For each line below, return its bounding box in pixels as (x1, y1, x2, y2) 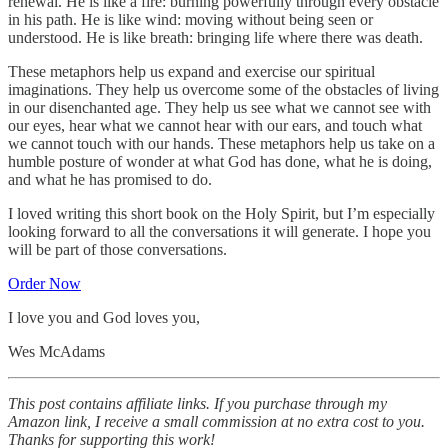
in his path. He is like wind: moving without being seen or (8, 10, 373, 28)
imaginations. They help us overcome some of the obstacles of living (8, 80, 439, 98)
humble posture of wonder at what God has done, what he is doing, (8, 152, 432, 170)
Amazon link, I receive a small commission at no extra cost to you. (8, 412, 425, 430)
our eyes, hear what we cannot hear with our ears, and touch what (8, 116, 422, 134)
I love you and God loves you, (8, 308, 200, 326)
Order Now (8, 274, 81, 292)
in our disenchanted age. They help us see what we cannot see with (8, 98, 431, 116)
